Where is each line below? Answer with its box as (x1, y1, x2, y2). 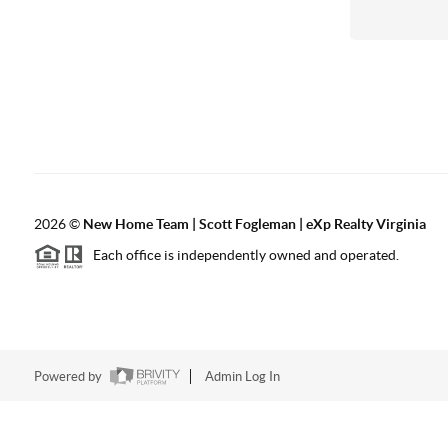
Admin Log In (204, 369, 280, 385)
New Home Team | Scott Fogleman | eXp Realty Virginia (82, 216, 426, 232)
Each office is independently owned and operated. (83, 247, 399, 264)
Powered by (33, 369, 105, 385)
